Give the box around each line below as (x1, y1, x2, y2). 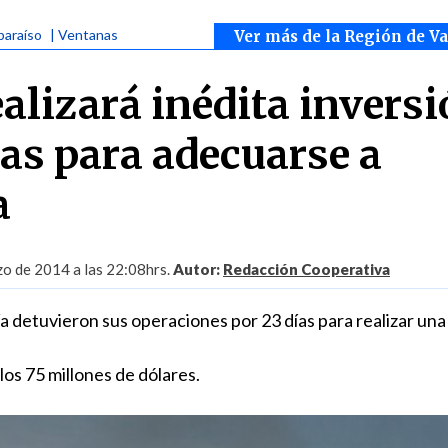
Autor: (173, 260, 223, 278)
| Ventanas (50, 26, 118, 43)
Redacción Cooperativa (223, 260, 390, 278)
